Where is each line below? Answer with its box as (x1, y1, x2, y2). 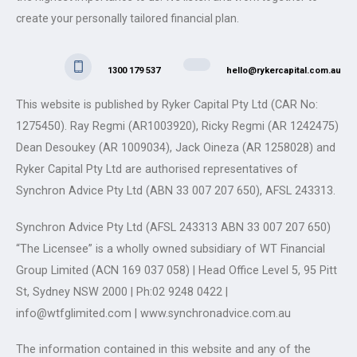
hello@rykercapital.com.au (226, 65, 341, 76)
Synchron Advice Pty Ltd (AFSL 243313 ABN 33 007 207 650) (16, 220, 331, 234)
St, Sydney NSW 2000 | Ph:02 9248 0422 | (16, 284, 228, 299)
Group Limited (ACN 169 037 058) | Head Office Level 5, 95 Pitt (16, 263, 337, 277)
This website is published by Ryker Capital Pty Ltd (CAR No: (16, 98, 318, 112)
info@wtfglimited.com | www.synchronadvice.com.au (16, 306, 291, 320)
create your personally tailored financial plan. (16, 11, 239, 25)
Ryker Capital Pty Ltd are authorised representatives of (16, 163, 298, 177)
